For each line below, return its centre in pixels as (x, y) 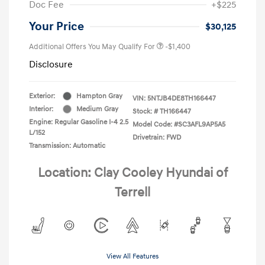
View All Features (132, 256)
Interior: (41, 109)
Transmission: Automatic (67, 146)
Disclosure (51, 64)
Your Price (56, 26)
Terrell (132, 192)
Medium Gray (97, 109)
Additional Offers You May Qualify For (92, 46)
